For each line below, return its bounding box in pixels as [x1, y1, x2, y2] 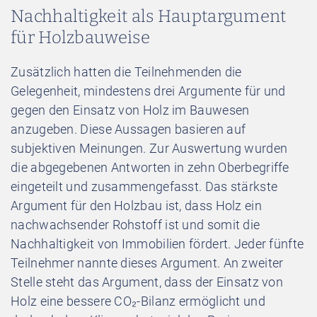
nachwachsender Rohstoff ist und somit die [11, 217, 260, 232]
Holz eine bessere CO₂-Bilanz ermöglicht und [11, 293, 265, 309]
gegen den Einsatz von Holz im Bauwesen [11, 102, 250, 117]
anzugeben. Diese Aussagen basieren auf [11, 121, 246, 137]
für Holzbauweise [11, 27, 150, 47]
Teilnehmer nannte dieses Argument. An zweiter [11, 255, 284, 270]
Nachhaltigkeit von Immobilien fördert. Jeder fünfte [11, 236, 304, 251]
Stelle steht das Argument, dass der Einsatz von [11, 274, 284, 289]
